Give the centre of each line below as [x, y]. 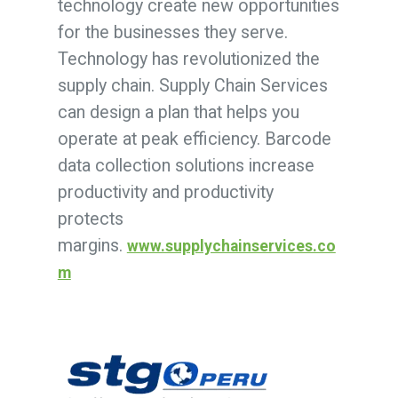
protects [90, 219]
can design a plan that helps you [178, 112]
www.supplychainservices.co [231, 246]
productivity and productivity [165, 192]
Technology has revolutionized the [188, 59]
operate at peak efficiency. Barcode [194, 139]
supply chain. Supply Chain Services [192, 85]
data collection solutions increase [186, 165]
